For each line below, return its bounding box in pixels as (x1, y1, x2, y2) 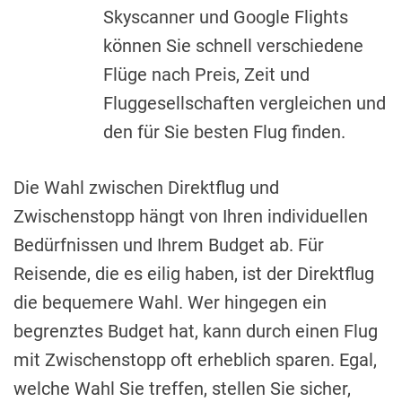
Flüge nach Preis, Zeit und (103, 63, 310, 85)
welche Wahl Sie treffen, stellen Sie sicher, (13, 377, 351, 399)
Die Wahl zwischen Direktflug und (13, 176, 279, 198)
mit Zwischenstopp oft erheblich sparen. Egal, (13, 348, 377, 371)
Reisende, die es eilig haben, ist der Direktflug (13, 262, 374, 284)
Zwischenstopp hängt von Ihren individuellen (13, 205, 368, 227)
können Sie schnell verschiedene (103, 34, 363, 57)
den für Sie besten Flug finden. (103, 120, 345, 143)
